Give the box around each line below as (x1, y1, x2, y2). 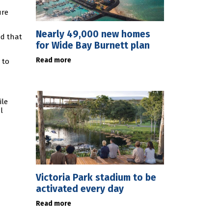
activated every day (36, 183, 124, 194)
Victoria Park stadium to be (36, 172, 156, 183)
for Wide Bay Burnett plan (36, 40, 150, 51)
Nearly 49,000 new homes (36, 28, 150, 40)
